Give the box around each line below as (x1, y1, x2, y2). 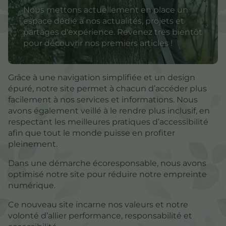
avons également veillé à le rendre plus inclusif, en (8, 105, 210, 116)
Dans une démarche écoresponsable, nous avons (8, 158, 206, 168)
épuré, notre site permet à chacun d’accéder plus (8, 83, 207, 93)
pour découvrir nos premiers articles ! (23, 38, 173, 48)
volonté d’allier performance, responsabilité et (8, 210, 192, 220)
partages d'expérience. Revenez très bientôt (23, 27, 202, 37)
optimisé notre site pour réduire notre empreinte (8, 169, 207, 179)
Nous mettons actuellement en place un (23, 5, 188, 15)
